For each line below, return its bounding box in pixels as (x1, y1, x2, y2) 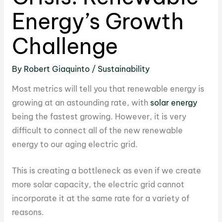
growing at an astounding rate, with (11, 98, 150, 108)
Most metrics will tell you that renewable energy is (11, 84, 204, 94)
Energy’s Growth (11, 7, 184, 35)
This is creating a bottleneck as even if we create (11, 166, 201, 176)
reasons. (11, 207, 44, 218)
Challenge (11, 32, 118, 60)
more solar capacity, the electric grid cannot (11, 179, 184, 190)
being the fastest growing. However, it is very (11, 111, 186, 122)
